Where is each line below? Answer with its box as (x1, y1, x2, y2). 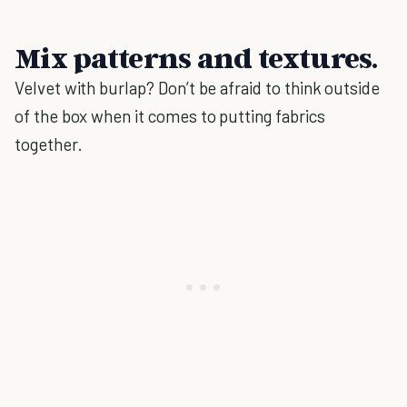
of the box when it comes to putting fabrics (15, 105, 325, 126)
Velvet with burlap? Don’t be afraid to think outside (15, 77, 381, 98)
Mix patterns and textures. (15, 40, 378, 74)
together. (15, 134, 83, 154)
